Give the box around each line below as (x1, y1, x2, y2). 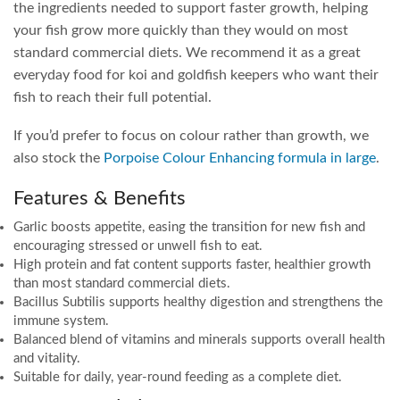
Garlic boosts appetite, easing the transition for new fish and (13, 220, 365, 234)
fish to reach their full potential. (13, 89, 212, 104)
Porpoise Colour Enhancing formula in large (104, 151, 376, 166)
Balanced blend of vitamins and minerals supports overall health (13, 332, 385, 346)
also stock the (13, 151, 104, 166)
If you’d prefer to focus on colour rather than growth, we (13, 129, 369, 144)
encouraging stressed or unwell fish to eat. (13, 238, 262, 253)
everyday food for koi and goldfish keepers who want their (13, 67, 379, 82)
